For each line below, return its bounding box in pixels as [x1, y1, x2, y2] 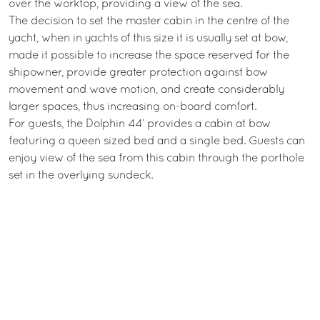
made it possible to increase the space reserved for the [9, 51, 289, 61]
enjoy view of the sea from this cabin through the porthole [9, 154, 304, 164]
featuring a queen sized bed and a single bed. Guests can [9, 136, 305, 146]
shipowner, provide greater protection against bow [9, 68, 268, 78]
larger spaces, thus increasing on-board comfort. [9, 102, 256, 112]
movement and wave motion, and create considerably [9, 85, 284, 95]
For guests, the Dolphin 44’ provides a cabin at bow [9, 119, 271, 129]
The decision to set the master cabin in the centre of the [9, 16, 289, 26]
